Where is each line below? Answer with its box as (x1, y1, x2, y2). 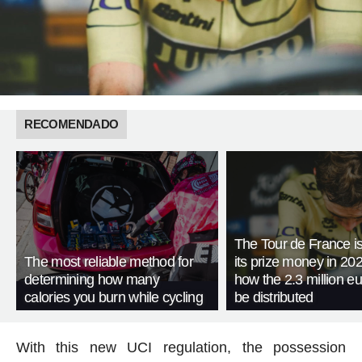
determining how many (24, 271, 159, 288)
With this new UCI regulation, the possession (15, 339, 347, 356)
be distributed (234, 289, 314, 306)
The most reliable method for (24, 254, 194, 271)
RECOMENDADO (24, 116, 119, 131)
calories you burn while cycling (24, 289, 203, 306)
